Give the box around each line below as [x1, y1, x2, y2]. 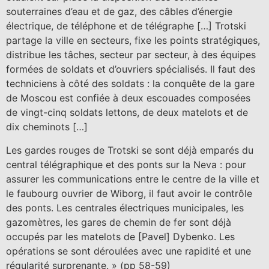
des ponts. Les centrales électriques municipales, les [6, 201, 244, 214]
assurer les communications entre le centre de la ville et [6, 172, 259, 185]
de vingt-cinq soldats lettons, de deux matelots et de [6, 106, 248, 119]
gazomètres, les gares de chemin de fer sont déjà [6, 216, 231, 228]
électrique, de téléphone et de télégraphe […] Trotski [6, 20, 246, 32]
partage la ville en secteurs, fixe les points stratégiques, [6, 34, 260, 47]
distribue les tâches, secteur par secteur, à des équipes [6, 49, 256, 61]
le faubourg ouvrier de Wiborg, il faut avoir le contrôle [6, 187, 252, 199]
